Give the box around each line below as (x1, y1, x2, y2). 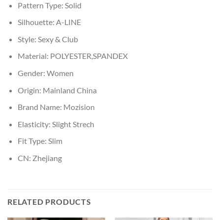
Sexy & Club (37, 34, 78, 44)
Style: (17, 34, 38, 44)
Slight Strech (52, 119, 94, 129)
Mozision (63, 102, 95, 112)
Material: (17, 51, 50, 61)
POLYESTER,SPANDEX (50, 51, 128, 61)
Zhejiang (32, 153, 62, 163)
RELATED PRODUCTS (7, 196, 91, 206)
